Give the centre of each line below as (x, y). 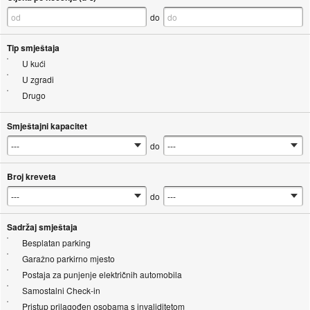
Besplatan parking (56, 242)
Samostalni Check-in (61, 290)
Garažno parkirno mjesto (68, 258)
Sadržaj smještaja (42, 227)
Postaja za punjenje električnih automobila (102, 274)
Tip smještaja (33, 47)
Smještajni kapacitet (47, 126)
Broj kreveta (31, 176)
